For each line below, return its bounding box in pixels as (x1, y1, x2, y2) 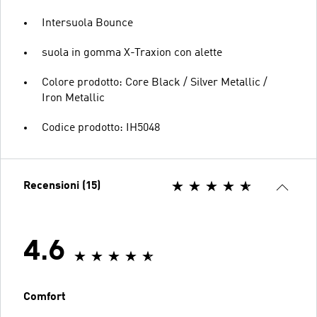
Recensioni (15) (23, 180, 100, 192)
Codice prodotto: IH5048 (42, 122, 160, 134)
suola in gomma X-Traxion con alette (42, 47, 222, 59)
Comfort (23, 291, 66, 303)
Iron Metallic (42, 92, 105, 104)
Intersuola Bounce (42, 17, 133, 29)
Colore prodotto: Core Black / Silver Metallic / (42, 76, 267, 88)
